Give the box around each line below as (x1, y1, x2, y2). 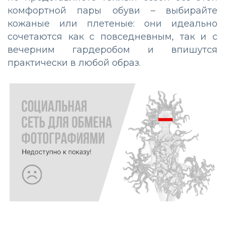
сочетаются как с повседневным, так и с (8, 31, 217, 42)
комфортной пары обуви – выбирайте (8, 5, 217, 16)
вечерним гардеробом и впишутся (8, 44, 217, 55)
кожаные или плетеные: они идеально (8, 18, 217, 29)
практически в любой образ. (8, 57, 141, 68)
